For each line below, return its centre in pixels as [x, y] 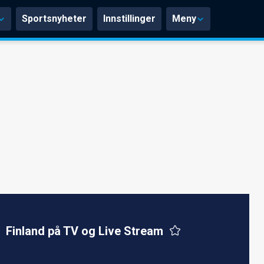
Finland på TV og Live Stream [84, 231]
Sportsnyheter [54, 19]
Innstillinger [129, 19]
